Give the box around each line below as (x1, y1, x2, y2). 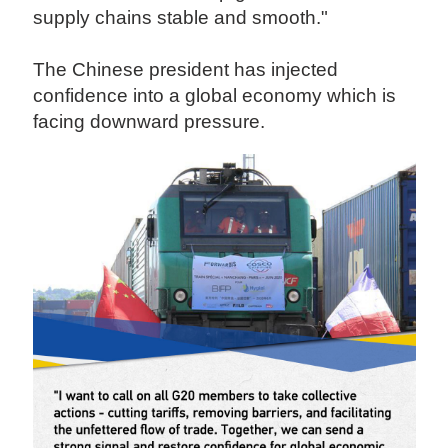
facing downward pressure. (33, 111, 271, 133)
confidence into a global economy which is (33, 85, 397, 107)
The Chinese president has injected (33, 59, 339, 81)
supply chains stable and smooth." (33, 7, 339, 29)
